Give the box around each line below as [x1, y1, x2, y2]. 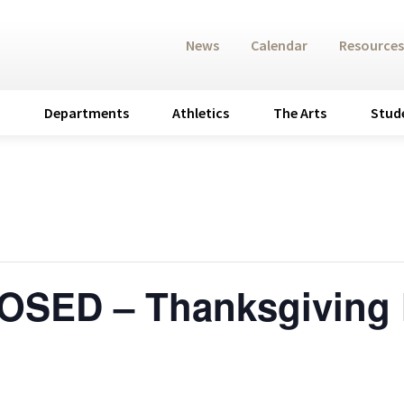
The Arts [273, 104, 327, 122]
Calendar [251, 36, 308, 54]
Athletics [172, 104, 230, 122]
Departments [43, 104, 129, 122]
